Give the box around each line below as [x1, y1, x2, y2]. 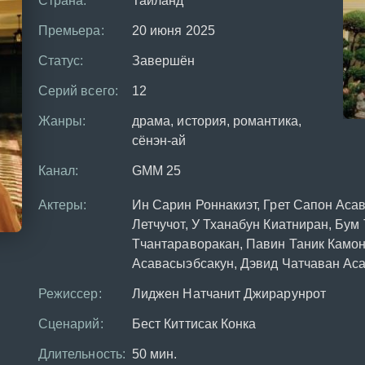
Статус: [38, 53, 84, 68]
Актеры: [38, 197, 87, 212]
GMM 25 [132, 163, 182, 178]
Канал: [38, 163, 79, 178]
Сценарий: [38, 316, 103, 331]
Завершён [132, 53, 196, 68]
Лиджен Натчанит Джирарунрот [132, 286, 326, 301]
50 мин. [132, 346, 178, 361]
